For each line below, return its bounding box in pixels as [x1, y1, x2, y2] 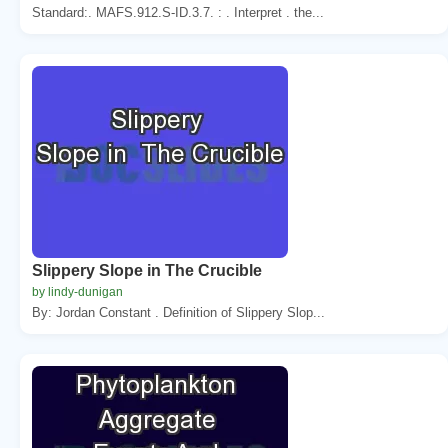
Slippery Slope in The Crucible [32, 261, 262, 279]
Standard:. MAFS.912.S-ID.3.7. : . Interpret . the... [32, 4, 324, 20]
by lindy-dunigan [32, 284, 123, 299]
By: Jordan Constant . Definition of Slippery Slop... [32, 304, 325, 320]
